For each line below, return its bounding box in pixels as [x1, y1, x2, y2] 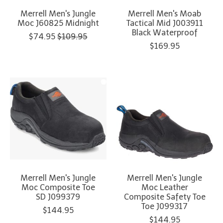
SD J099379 [36, 192, 81, 202]
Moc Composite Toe [21, 183, 95, 193]
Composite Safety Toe [123, 192, 206, 202]
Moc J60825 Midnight [17, 18, 99, 28]
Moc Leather [141, 183, 188, 193]
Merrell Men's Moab [128, 9, 202, 19]
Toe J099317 [141, 202, 188, 212]
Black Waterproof [131, 28, 198, 38]
